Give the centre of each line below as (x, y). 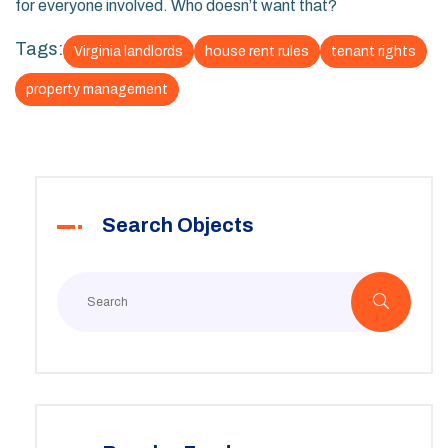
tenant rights (373, 52)
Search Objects (178, 225)
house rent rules (257, 52)
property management (97, 90)
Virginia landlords (128, 52)
